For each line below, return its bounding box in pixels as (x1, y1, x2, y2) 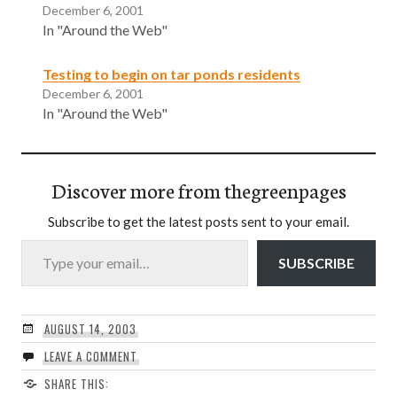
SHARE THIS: (43, 374, 109, 393)
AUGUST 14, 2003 (43, 319, 136, 338)
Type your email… (20, 230, 64, 247)
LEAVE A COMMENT (43, 346, 137, 365)
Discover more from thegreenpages (51, 175, 346, 204)
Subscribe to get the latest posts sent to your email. (48, 213, 349, 230)
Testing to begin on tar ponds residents (43, 65, 300, 82)
